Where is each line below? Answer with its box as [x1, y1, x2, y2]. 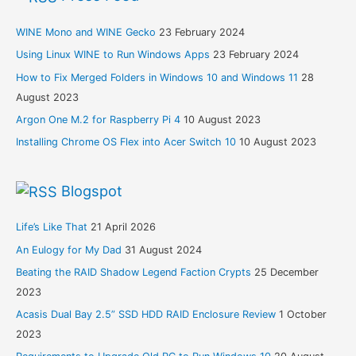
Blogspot [60, 181, 122, 199]
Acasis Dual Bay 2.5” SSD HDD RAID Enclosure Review [15, 308, 276, 320]
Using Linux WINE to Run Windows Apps [15, 48, 210, 61]
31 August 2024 [124, 243, 202, 256]
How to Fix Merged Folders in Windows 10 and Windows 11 [15, 71, 298, 83]
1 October [278, 308, 327, 320]
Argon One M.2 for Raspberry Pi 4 [15, 113, 180, 126]
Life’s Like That [15, 221, 87, 234]
